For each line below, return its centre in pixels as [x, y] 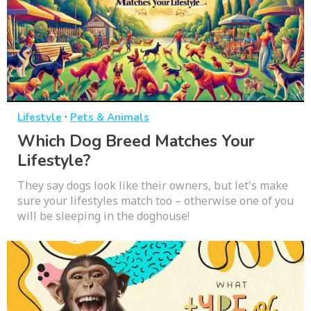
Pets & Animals [110, 117]
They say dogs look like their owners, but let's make [153, 185]
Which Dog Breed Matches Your [136, 141]
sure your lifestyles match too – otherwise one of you [155, 200]
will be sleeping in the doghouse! [103, 216]
